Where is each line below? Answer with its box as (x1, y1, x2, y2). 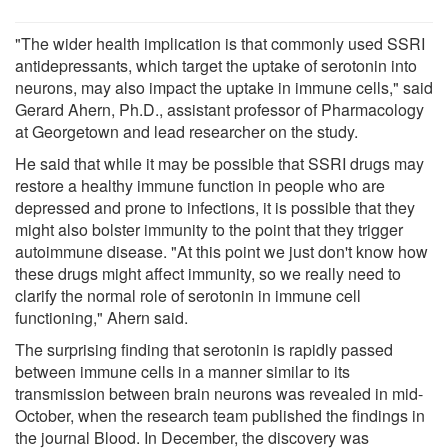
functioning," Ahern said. (15, 305, 188, 329)
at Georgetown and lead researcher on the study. (15, 119, 358, 143)
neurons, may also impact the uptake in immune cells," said (15, 75, 433, 99)
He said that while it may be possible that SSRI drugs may (15, 151, 424, 175)
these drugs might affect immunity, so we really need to (15, 261, 401, 285)
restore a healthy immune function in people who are (15, 173, 385, 197)
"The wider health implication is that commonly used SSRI (15, 31, 425, 55)
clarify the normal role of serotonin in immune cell (15, 283, 361, 307)
